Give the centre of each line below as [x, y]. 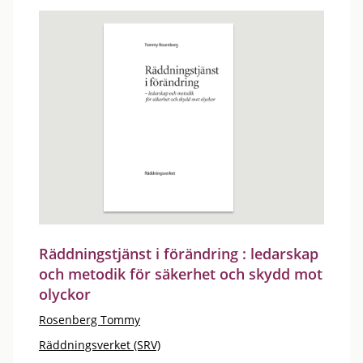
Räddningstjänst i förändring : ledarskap [179, 254]
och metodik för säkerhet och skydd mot [181, 274]
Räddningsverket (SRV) [100, 345]
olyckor [65, 294]
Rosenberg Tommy [90, 320]
